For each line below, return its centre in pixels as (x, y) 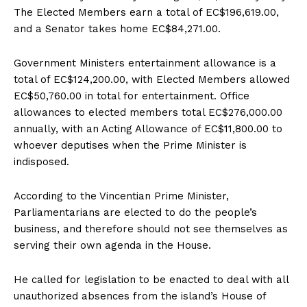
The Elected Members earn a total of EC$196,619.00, (146, 13)
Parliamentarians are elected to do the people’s (135, 213)
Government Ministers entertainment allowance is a (145, 63)
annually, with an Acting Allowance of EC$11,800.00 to (148, 129)
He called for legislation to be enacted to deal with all (151, 280)
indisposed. (41, 162)
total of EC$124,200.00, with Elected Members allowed (152, 80)
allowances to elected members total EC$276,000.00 (148, 113)
